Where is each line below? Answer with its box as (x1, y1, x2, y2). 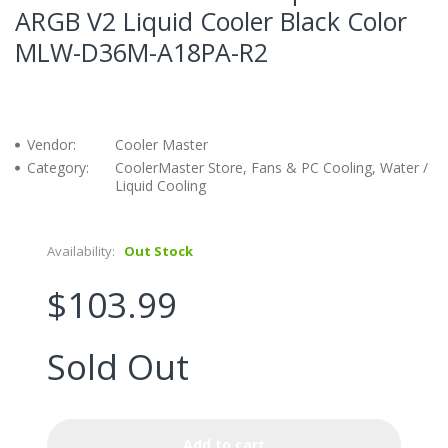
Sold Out (47, 342, 189, 390)
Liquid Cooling (115, 175, 206, 195)
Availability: (47, 241, 115, 260)
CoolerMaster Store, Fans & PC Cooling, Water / (115, 157, 428, 177)
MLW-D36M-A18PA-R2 (15, 34, 268, 69)
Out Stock (124, 241, 193, 260)
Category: (27, 157, 89, 177)
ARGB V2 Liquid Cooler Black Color (15, 3, 407, 38)
